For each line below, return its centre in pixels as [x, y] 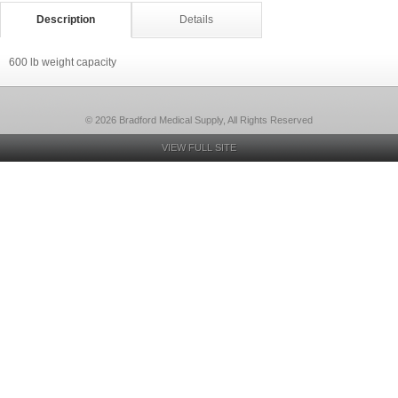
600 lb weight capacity [63, 62]
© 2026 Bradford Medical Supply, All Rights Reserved [199, 120]
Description [65, 20]
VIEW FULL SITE [199, 147]
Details [197, 20]
